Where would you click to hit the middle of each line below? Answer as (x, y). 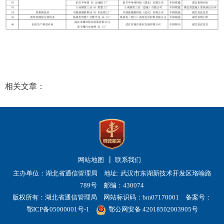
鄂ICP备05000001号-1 (58, 209)
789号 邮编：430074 (112, 185)
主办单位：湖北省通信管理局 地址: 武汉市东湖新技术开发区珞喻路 (112, 173)
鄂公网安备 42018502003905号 (153, 209)
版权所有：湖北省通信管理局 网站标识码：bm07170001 (99, 197)
